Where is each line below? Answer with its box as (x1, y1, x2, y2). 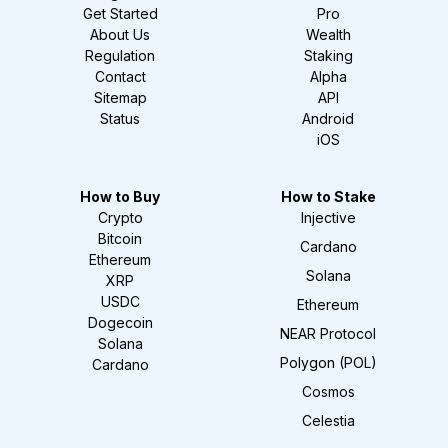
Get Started (82, 4, 158, 22)
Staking (303, 46, 353, 64)
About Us (90, 25, 150, 43)
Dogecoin (87, 313, 153, 331)
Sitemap (93, 88, 147, 106)
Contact (94, 67, 146, 85)
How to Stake (280, 187, 376, 205)
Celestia (301, 411, 355, 429)
